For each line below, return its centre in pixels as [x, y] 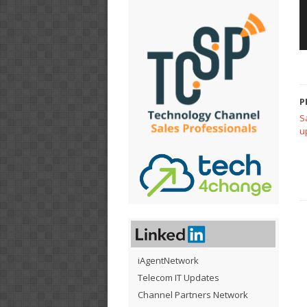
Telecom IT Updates [179, 277]
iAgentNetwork [168, 260]
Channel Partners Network [193, 294]
